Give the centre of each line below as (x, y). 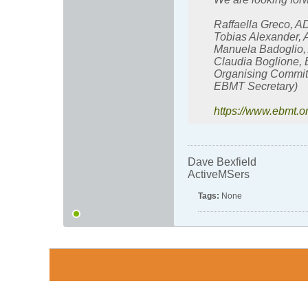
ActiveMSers (219, 174)
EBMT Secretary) (256, 86)
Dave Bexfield (222, 162)
